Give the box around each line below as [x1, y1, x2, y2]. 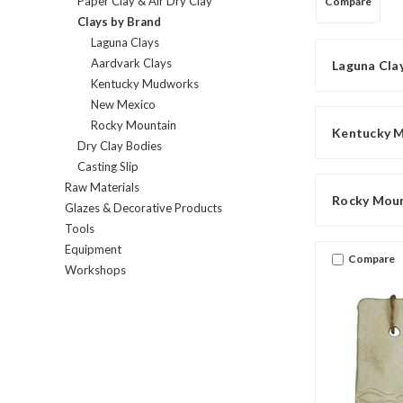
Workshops [65, 263, 126, 278]
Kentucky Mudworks [90, 76, 199, 92]
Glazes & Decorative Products [65, 201, 222, 216]
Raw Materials [65, 180, 139, 195]
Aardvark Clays [90, 56, 172, 71]
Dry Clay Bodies [77, 139, 163, 154]
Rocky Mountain [90, 118, 176, 133]
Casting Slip [77, 159, 139, 175]
